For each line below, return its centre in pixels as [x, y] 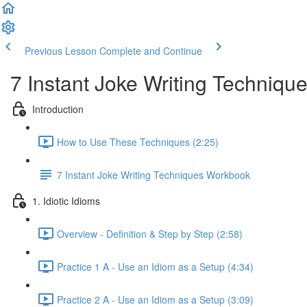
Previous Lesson [61, 51]
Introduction [58, 109]
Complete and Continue [151, 51]
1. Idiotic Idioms [66, 200]
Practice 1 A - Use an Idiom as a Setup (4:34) [155, 266]
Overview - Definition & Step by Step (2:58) [150, 233]
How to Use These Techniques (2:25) [138, 142]
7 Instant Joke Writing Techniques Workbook [153, 174]
